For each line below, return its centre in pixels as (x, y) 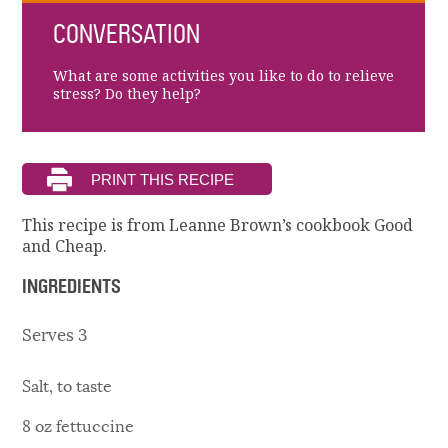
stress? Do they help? (126, 93)
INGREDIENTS (72, 287)
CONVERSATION (126, 35)
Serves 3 (55, 332)
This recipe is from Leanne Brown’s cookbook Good (218, 225)
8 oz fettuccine (78, 424)
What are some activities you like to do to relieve (223, 75)
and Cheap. (65, 246)
